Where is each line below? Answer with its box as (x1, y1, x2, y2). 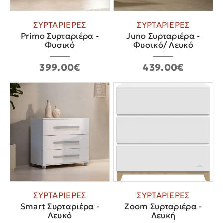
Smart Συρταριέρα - (20, 201, 100, 212)
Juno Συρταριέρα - (126, 31, 200, 42)
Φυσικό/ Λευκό (133, 40, 194, 51)
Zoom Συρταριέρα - (124, 201, 202, 212)
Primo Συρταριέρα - (20, 31, 99, 42)
